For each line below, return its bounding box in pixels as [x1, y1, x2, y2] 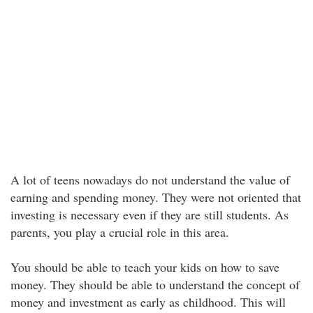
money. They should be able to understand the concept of [10, 276, 300, 293]
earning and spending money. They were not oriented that [10, 189, 301, 205]
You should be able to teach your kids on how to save [10, 259, 279, 275]
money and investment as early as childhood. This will [10, 293, 286, 310]
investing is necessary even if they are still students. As [10, 206, 289, 223]
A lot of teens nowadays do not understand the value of [10, 171, 290, 188]
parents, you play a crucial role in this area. [10, 224, 229, 240]
